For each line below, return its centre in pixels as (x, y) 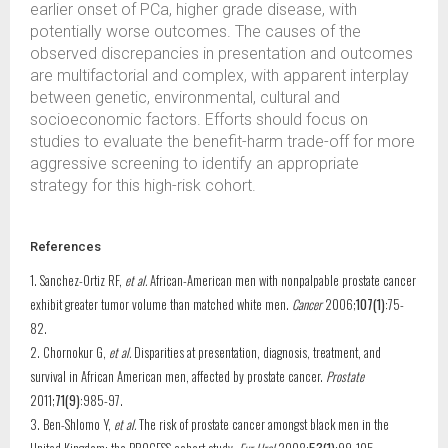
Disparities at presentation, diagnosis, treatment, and (256, 352)
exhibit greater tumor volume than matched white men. (159, 304)
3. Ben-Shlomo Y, (72, 424)
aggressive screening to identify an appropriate (194, 163)
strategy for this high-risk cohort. (143, 185)
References (65, 246)
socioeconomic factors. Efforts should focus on (199, 119)
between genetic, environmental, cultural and (185, 97)
